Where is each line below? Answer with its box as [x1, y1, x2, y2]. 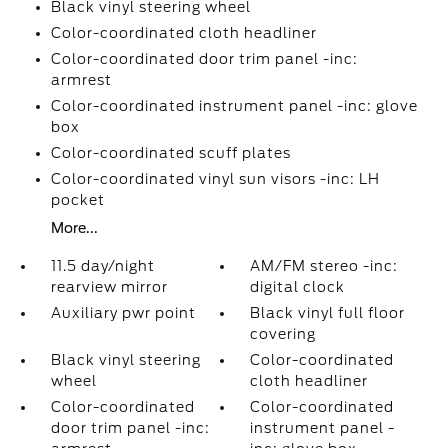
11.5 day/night [50, 258, 155, 274]
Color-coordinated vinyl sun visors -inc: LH [50, 171, 380, 187]
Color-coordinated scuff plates [50, 145, 291, 161]
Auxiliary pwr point [50, 305, 196, 321]
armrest [50, 72, 112, 88]
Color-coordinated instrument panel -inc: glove [50, 98, 418, 114]
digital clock [250, 279, 346, 295]
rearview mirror [50, 279, 168, 295]
